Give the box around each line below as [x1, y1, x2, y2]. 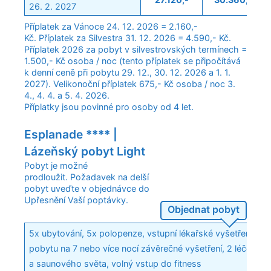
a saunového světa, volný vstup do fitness [29, 258, 202, 269]
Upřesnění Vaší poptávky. [24, 194, 128, 205]
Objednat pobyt [168, 203, 240, 216]
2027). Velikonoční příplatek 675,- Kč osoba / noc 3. [24, 79, 235, 90]
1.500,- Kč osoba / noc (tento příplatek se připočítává [24, 56, 241, 67]
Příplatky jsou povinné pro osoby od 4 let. [24, 102, 194, 113]
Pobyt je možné [24, 160, 88, 171]
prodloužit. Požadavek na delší [24, 171, 149, 182]
